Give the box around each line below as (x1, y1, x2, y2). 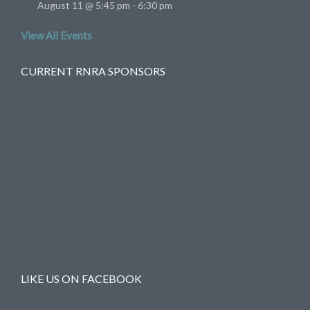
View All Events (21, 29, 92, 42)
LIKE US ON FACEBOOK (21, 272, 142, 286)
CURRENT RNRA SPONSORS (21, 64, 165, 78)
